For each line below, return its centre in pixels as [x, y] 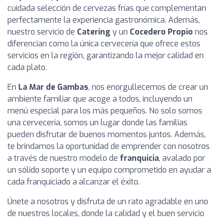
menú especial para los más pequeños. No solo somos [105, 111]
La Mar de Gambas [53, 87]
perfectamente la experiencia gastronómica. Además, [104, 20]
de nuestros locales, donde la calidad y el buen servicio [106, 213]
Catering [94, 32]
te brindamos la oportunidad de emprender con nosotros [109, 146]
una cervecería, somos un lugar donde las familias [97, 123]
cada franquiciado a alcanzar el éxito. [74, 182]
